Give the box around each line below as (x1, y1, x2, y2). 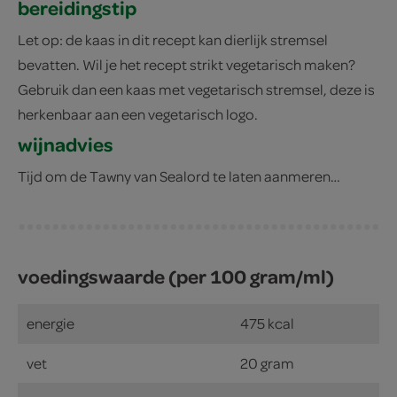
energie (27, 313, 74, 332)
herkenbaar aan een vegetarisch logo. (18, 105, 258, 124)
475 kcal (240, 313, 294, 332)
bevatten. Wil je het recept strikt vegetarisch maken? (18, 55, 355, 74)
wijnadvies (18, 130, 113, 157)
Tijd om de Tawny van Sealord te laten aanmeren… (18, 166, 340, 185)
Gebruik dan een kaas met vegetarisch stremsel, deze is (18, 80, 375, 99)
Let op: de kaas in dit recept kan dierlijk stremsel (18, 30, 328, 50)
